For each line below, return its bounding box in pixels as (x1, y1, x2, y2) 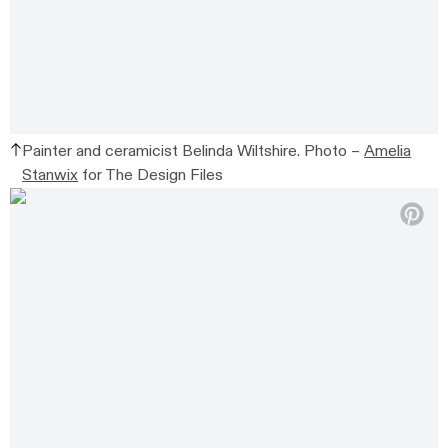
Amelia (364, 140, 412, 162)
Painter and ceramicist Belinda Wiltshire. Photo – (22, 140, 365, 162)
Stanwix (22, 164, 79, 186)
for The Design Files (78, 164, 224, 186)
